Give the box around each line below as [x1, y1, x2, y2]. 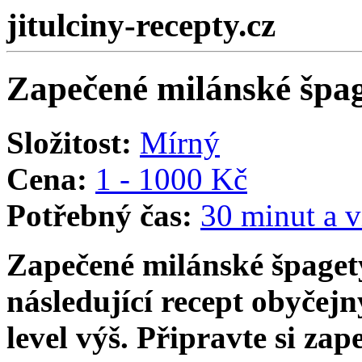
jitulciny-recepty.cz [6, 7, 276, 44]
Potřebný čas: [6, 197, 192, 233]
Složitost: [6, 124, 132, 160]
